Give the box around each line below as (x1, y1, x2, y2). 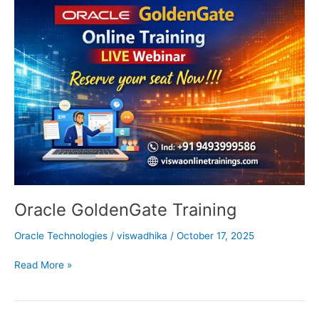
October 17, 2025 (177, 229, 254, 241)
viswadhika (117, 229, 170, 241)
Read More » (14, 259, 72, 271)
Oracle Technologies (14, 229, 108, 241)
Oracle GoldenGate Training (14, 199, 236, 221)
